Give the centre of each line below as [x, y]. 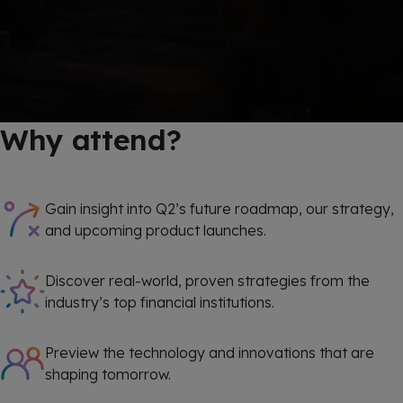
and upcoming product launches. [156, 230]
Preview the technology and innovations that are [210, 353]
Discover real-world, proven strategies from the [207, 281]
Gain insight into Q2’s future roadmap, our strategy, [219, 209]
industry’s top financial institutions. [160, 302]
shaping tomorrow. [108, 374]
